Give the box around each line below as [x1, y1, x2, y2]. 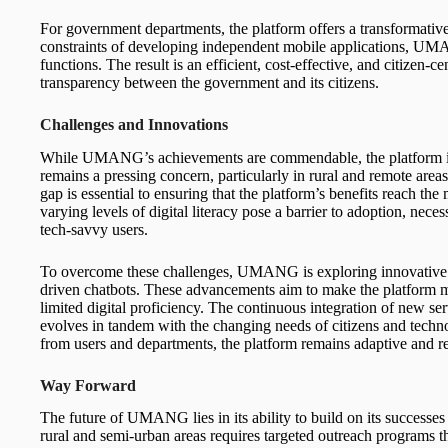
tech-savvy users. [40, 220, 148, 238]
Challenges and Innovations [40, 115, 228, 133]
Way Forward [40, 376, 136, 394]
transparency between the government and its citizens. [40, 73, 379, 91]
